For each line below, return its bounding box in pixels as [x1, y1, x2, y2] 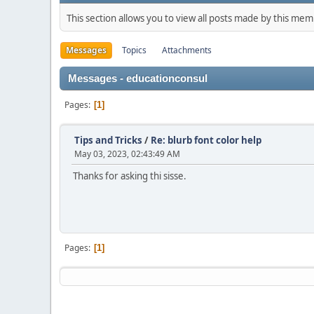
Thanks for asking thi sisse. [73, 170, 186, 182]
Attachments [162, 44, 212, 56]
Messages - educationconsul [68, 73, 207, 84]
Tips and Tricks [74, 134, 142, 146]
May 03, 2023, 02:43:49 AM [74, 148, 180, 160]
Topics [122, 44, 146, 56]
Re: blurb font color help [151, 134, 261, 146]
